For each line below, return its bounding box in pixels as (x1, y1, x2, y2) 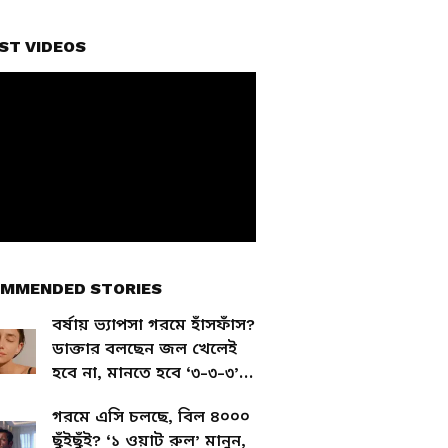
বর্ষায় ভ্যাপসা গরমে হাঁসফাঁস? (52, 315, 255, 334)
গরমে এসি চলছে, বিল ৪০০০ (52, 407, 250, 426)
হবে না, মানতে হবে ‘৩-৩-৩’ (52, 363, 239, 382)
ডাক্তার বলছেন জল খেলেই (52, 339, 237, 358)
